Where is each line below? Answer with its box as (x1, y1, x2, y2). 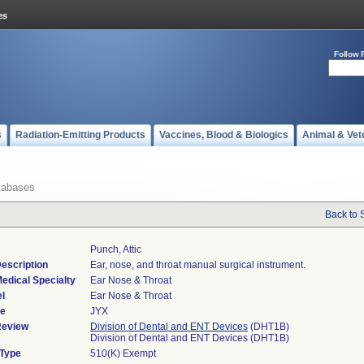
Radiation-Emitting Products (15, 129, 145, 141)
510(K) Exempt (90, 348, 156, 359)
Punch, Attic (90, 244, 141, 255)
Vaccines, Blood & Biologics (159, 129, 288, 141)
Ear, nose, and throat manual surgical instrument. (90, 259, 305, 271)
